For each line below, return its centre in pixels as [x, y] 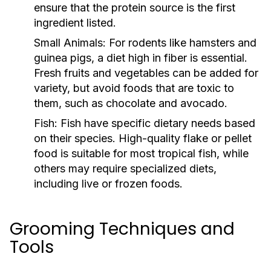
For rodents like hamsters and [181, 43]
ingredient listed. [75, 23]
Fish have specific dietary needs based [156, 123]
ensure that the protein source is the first [135, 8]
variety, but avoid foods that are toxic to [134, 88]
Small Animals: [70, 43]
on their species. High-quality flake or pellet [143, 138]
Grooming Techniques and [122, 229]
